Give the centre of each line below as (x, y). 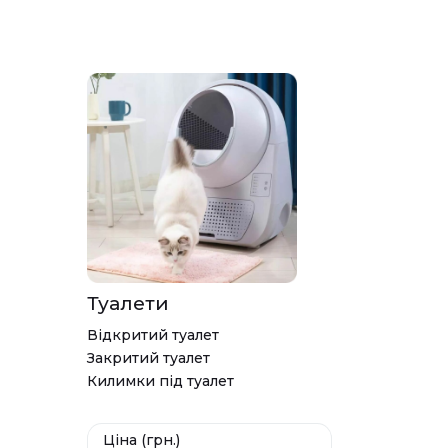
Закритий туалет (148, 357)
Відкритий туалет (153, 334)
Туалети (128, 303)
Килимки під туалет (160, 380)
